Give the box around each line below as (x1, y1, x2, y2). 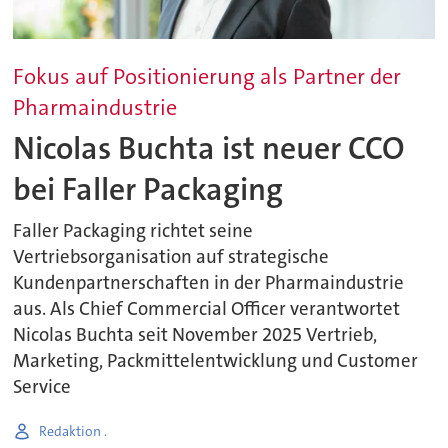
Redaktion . (39, 421, 108, 440)
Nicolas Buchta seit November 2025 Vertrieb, (13, 323, 378, 348)
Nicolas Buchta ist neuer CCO (13, 127, 406, 169)
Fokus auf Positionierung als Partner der (13, 62, 402, 92)
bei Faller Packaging (13, 168, 284, 210)
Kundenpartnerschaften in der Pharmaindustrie (13, 271, 405, 296)
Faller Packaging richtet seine (13, 219, 254, 244)
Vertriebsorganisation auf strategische (13, 245, 330, 270)
